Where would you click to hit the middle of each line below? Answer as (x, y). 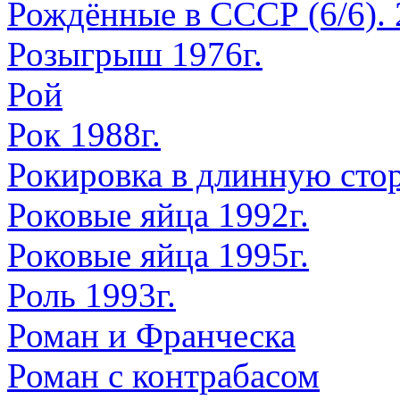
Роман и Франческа (151, 335)
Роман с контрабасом (163, 375)
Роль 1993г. (92, 295)
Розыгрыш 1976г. (135, 54)
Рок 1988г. (84, 134)
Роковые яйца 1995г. (158, 255)
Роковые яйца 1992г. (158, 215)
